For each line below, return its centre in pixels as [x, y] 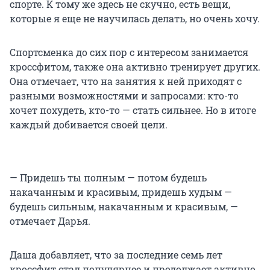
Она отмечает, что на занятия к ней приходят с [126, 81]
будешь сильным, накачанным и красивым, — [124, 206]
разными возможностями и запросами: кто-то [124, 95]
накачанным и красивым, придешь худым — [121, 192]
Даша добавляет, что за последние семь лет [116, 254]
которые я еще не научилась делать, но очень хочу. [135, 18]
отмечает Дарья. [50, 221]
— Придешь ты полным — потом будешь [108, 177]
